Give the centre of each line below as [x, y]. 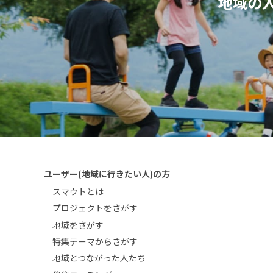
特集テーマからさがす [95, 242]
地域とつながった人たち [99, 258]
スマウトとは [78, 191]
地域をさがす [78, 225]
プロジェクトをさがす [95, 208]
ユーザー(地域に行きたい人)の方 [107, 173]
